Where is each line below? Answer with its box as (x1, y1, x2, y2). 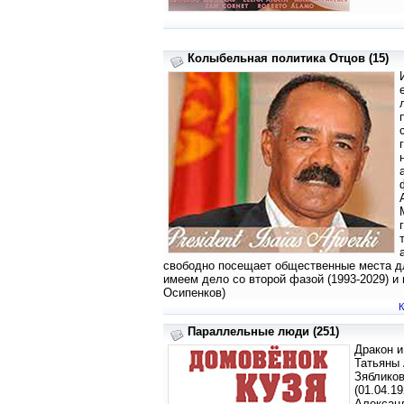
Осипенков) (163, 286, 225, 300)
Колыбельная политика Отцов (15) (187, 51, 389, 66)
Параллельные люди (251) (187, 325, 339, 339)
